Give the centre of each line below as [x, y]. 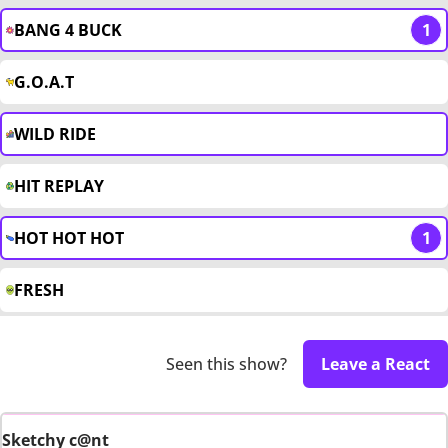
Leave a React [375, 364]
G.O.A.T [44, 82]
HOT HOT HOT [69, 238]
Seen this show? [226, 364]
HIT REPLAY [59, 186]
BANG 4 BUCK [68, 30]
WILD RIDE [55, 134]
